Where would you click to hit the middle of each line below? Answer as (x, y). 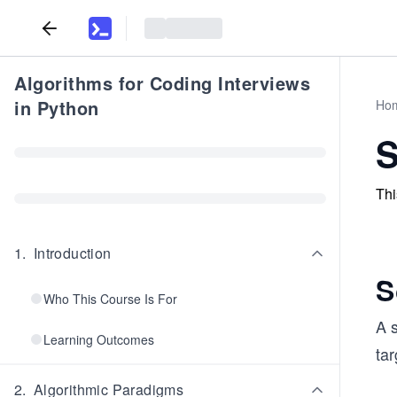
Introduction (72, 253)
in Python (57, 108)
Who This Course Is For (110, 299)
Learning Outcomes (99, 339)
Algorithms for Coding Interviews (162, 83)
